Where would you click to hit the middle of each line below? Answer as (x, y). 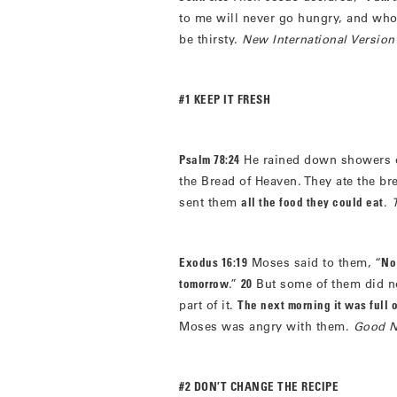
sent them (210, 202)
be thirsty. (210, 39)
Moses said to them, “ (314, 262)
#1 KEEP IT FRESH (225, 99)
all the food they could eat (312, 202)
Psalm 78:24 (210, 160)
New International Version (319, 39)
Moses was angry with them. (266, 326)
